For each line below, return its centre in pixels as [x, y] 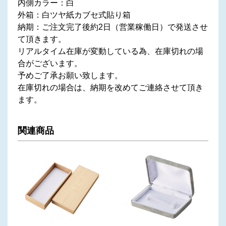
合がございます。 [50, 63]
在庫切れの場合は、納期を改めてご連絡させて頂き [110, 87]
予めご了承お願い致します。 [70, 75]
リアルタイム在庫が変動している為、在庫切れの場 [110, 51]
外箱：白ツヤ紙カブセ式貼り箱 [74, 15]
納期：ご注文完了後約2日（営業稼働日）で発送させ [113, 27]
